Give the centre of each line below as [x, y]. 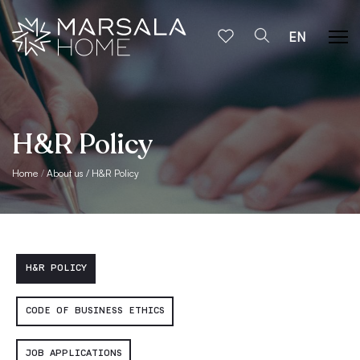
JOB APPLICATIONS [74, 353]
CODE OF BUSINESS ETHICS [95, 311]
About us [65, 173]
